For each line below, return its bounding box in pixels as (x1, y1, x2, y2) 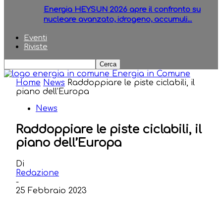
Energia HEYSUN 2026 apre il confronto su (44, 5, 201, 14)
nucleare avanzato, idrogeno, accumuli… (44, 15, 192, 24)
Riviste (24, 42, 48, 51)
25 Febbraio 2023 (16, 186, 87, 195)
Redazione (16, 168, 59, 177)
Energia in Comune (112, 69, 190, 78)
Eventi (24, 33, 47, 42)
